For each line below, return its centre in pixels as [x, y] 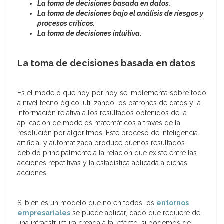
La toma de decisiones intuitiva [89, 34]
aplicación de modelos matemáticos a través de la [99, 123]
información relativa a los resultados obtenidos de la [102, 113]
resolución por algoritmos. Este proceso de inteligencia [108, 133]
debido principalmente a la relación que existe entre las [107, 153]
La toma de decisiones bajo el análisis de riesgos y [120, 14]
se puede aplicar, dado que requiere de [135, 213]
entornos [173, 203]
